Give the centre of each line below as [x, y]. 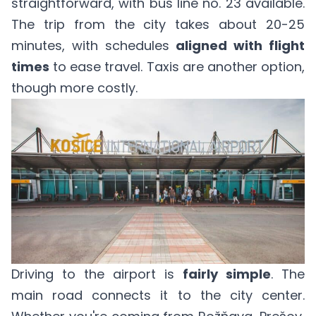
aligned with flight [241, 45]
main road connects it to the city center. [158, 295]
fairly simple [227, 274]
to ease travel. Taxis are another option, [177, 67]
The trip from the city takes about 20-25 [158, 24]
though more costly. [74, 88]
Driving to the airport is [97, 274]
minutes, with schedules [94, 45]
